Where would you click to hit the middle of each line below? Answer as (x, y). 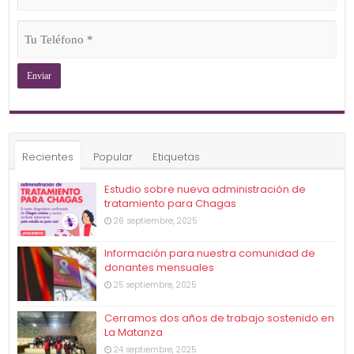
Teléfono (40, 43)
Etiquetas (177, 157)
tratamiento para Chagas (171, 204)
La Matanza (134, 332)
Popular (113, 157)
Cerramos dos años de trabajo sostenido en (220, 318)
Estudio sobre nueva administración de (205, 190)
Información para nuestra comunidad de (210, 254)
